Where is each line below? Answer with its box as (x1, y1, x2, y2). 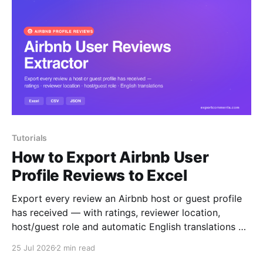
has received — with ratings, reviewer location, (12, 206, 220, 218)
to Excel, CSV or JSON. (12, 234, 116, 247)
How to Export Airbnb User (12, 147, 209, 166)
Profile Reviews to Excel (12, 166, 187, 184)
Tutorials (12, 132, 48, 143)
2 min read (56, 242, 95, 252)
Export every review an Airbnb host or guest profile (12, 192, 242, 204)
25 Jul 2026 (12, 242, 55, 252)
